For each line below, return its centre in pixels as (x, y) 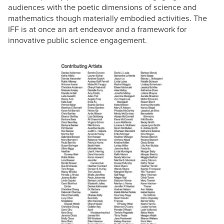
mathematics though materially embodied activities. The (108, 18)
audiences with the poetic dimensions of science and (102, 7)
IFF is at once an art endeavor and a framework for (97, 29)
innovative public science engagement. (78, 40)
